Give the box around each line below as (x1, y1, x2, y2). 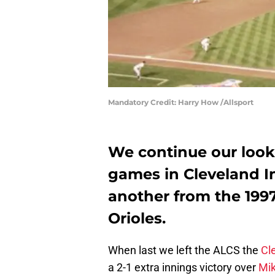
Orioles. (108, 209, 166, 228)
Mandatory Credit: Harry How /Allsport (108, 98, 254, 107)
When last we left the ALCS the (108, 244, 261, 257)
